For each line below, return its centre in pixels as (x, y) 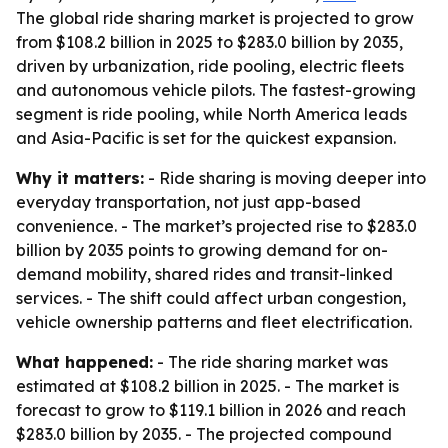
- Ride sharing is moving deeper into (285, 178)
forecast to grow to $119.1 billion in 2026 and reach (211, 410)
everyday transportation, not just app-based (188, 202)
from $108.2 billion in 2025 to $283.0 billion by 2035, (209, 42)
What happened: (84, 362)
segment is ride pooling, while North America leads (211, 114)
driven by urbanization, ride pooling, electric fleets (210, 66)
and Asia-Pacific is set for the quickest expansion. (206, 138)
